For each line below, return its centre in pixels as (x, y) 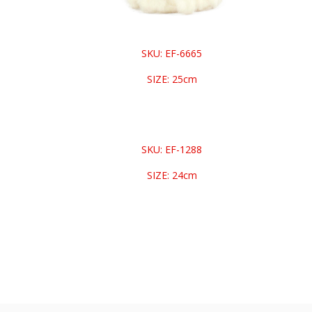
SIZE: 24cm (172, 175)
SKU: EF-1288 (172, 150)
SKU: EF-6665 (172, 54)
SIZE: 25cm (172, 79)
